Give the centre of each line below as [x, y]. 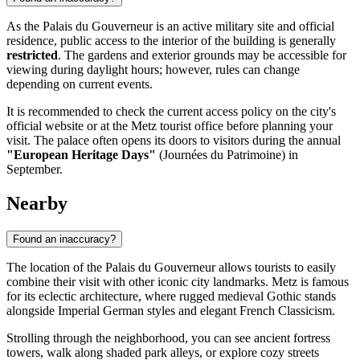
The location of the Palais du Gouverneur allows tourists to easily [171, 267]
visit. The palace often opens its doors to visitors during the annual [174, 141]
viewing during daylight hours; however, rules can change [153, 70]
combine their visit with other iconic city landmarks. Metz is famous [178, 281]
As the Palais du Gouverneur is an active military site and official [170, 27]
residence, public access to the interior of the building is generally [171, 41]
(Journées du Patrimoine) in [227, 155]
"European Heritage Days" [81, 155]
